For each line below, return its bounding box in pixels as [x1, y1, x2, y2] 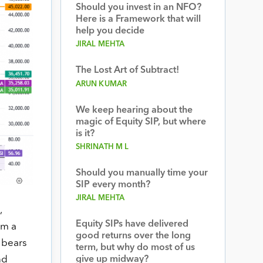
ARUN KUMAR [75, 80, 127, 88]
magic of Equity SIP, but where [75, 117, 206, 127]
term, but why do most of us [75, 243, 195, 252]
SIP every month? [75, 180, 150, 190]
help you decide [75, 26, 144, 36]
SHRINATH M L [75, 143, 129, 151]
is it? [75, 129, 95, 139]
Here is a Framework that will [75, 15, 201, 24]
